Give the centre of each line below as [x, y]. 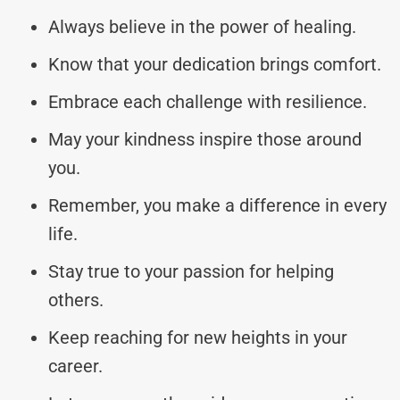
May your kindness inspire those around [205, 139]
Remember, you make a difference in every [217, 205]
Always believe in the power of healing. [202, 26]
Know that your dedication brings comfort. [215, 64]
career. [75, 366]
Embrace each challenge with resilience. [208, 101]
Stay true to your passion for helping [191, 271]
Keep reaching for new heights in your [198, 337]
